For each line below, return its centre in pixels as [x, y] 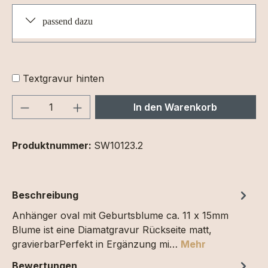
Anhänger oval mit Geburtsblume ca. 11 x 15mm [120, 215]
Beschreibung [45, 195]
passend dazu [68, 21]
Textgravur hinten [63, 78]
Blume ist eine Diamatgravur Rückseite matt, [112, 229]
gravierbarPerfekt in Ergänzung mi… [96, 244]
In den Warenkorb [176, 107]
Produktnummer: [53, 145]
